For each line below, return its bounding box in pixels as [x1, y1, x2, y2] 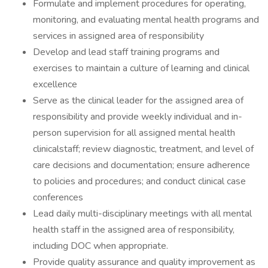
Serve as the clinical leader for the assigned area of [33, 94, 243, 107]
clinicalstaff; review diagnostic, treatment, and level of [33, 142, 254, 156]
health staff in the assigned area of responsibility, [33, 223, 234, 236]
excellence [33, 78, 77, 91]
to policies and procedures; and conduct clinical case [33, 175, 246, 188]
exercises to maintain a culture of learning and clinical [33, 62, 249, 75]
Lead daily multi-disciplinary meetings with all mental [33, 207, 252, 220]
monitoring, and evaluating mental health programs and [33, 13, 259, 26]
